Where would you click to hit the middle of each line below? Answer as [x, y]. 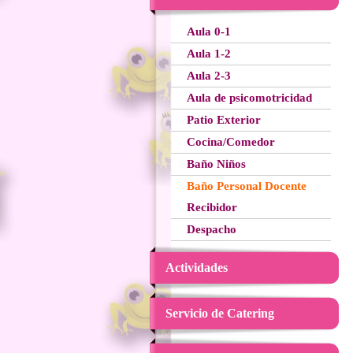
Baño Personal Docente [246, 186]
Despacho [211, 229]
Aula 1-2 [208, 54]
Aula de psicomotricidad [249, 98]
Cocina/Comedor [230, 142]
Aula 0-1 [208, 32]
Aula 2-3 [208, 76]
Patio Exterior [223, 120]
